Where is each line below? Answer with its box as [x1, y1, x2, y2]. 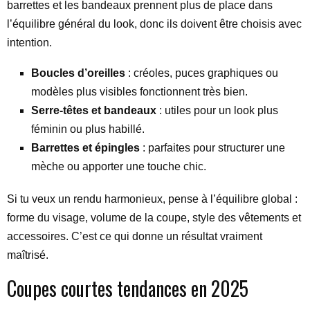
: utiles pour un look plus [156, 104, 278, 116]
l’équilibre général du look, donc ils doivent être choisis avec [7, 17, 302, 30]
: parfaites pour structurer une [140, 141, 285, 154]
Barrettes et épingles [31, 141, 140, 154]
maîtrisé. [7, 248, 48, 261]
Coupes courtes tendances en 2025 [7, 273, 248, 302]
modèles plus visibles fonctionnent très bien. [31, 85, 248, 98]
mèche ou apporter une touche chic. [31, 160, 206, 172]
